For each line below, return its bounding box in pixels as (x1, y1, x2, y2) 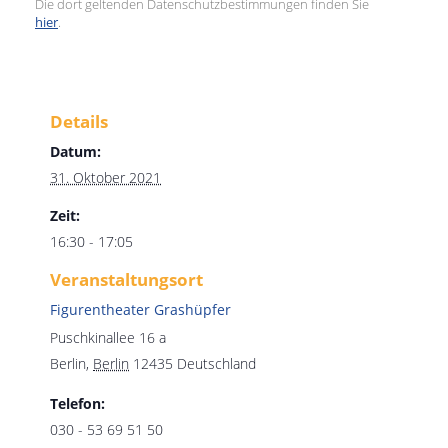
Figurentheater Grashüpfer (50, 300, 231, 319)
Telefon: (50, 394, 105, 413)
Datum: (50, 142, 101, 161)
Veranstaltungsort (50, 268, 203, 291)
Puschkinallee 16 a (50, 328, 166, 347)
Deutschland (177, 354, 256, 373)
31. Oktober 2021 (50, 168, 161, 187)
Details (50, 110, 108, 133)
